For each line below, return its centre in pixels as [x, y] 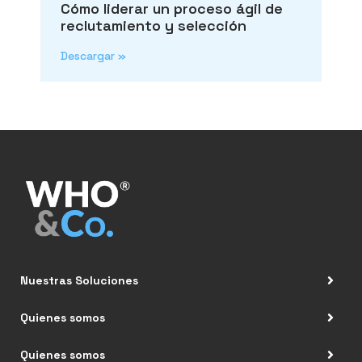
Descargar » [93, 56]
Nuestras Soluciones [79, 281]
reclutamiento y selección [154, 26]
